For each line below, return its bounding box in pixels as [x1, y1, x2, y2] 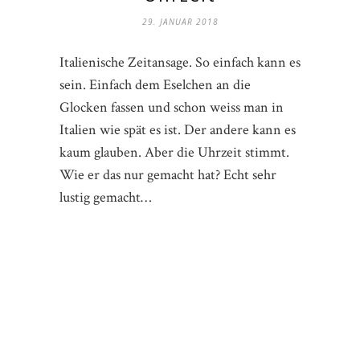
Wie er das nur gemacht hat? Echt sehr [59, 166, 276, 185]
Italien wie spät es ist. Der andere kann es [59, 121, 296, 140]
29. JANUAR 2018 [141, 16, 219, 28]
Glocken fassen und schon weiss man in [59, 98, 284, 117]
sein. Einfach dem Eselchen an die [59, 76, 251, 95]
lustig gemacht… [59, 188, 151, 207]
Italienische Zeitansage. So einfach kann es [59, 53, 301, 72]
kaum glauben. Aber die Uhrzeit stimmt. [59, 143, 289, 162]
